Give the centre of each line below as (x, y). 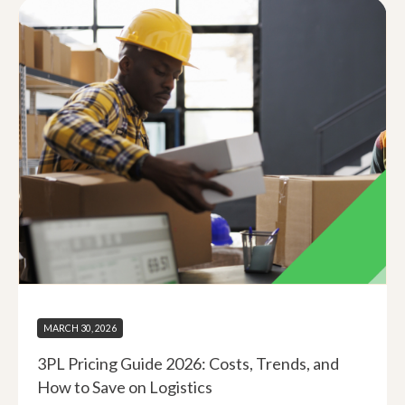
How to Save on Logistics (125, 387)
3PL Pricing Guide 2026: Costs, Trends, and (188, 363)
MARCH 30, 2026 (80, 328)
